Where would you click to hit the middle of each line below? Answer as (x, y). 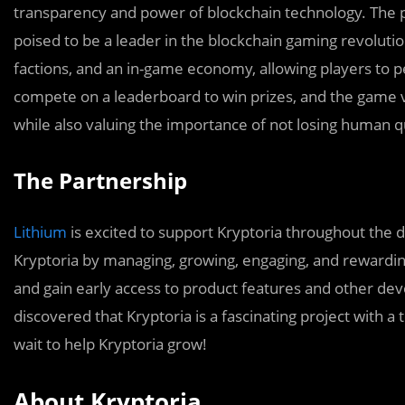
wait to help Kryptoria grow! (110, 344)
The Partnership (100, 180)
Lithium (40, 232)
